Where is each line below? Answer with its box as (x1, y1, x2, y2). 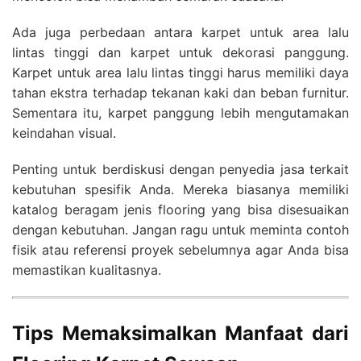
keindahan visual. (12, 125, 116, 142)
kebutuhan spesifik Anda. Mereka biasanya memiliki (12, 181, 349, 198)
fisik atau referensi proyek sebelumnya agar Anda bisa (12, 242, 349, 259)
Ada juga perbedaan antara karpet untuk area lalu (12, 24, 349, 41)
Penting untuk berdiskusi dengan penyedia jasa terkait (12, 161, 349, 178)
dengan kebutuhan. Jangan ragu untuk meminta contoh (12, 222, 349, 239)
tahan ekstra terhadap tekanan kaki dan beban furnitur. (12, 85, 349, 102)
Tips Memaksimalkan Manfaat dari (12, 322, 349, 346)
